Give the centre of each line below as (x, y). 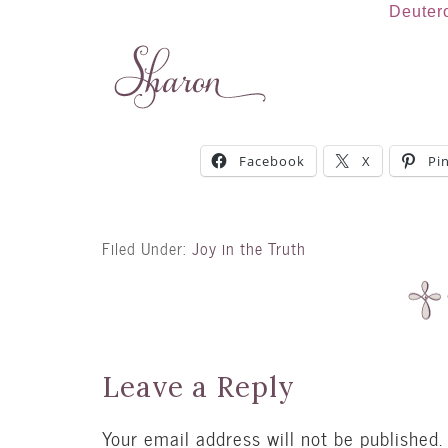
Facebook (271, 161)
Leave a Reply (198, 386)
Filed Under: (147, 248)
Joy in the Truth (249, 248)
